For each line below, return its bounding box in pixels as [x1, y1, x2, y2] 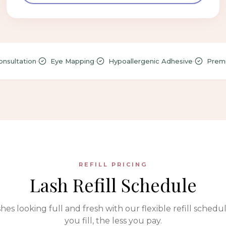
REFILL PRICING [79, 161, 147, 168]
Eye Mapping [50, 56, 94, 65]
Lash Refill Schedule [29, 173, 197, 197]
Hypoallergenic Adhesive [108, 56, 193, 65]
